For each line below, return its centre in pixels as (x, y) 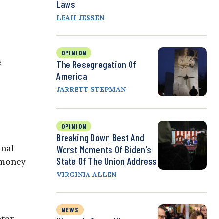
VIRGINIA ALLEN (87, 175)
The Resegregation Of (97, 64)
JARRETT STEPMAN (91, 90)
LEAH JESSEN (80, 18)
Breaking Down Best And (100, 138)
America (72, 76)
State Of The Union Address (107, 161)
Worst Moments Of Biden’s (104, 149)
